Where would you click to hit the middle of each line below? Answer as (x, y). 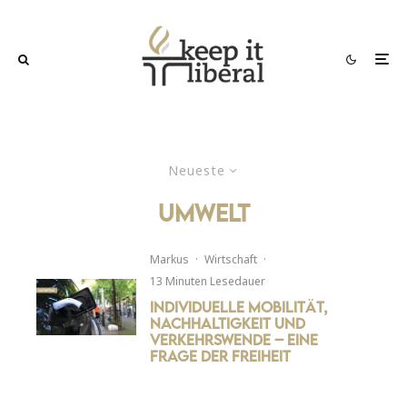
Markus (170, 259)
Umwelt (203, 212)
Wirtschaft (231, 259)
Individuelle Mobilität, (239, 307)
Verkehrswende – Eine (234, 339)
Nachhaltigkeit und (228, 323)
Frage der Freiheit (221, 356)
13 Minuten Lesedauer (208, 281)
